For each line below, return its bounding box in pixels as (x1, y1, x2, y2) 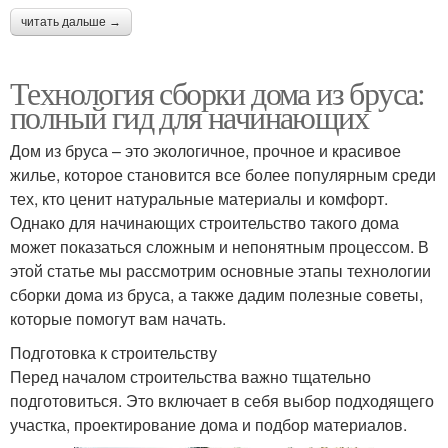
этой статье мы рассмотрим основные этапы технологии (10, 258, 431, 282)
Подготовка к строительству (10, 340, 217, 364)
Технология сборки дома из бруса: (10, 70, 425, 114)
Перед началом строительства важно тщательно (10, 364, 371, 388)
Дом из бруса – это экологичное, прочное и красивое (10, 138, 401, 162)
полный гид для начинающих (10, 94, 368, 138)
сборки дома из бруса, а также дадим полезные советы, (10, 282, 423, 306)
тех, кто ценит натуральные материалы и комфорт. (10, 186, 388, 210)
